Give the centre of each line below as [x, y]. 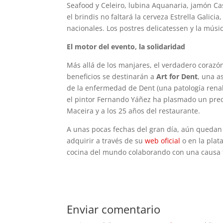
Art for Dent [177, 76]
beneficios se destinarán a [112, 76]
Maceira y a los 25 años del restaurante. [134, 111]
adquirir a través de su [106, 140]
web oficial [163, 140]
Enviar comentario [114, 209]
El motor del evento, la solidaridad [126, 46]
